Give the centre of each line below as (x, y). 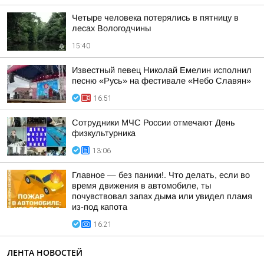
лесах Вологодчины (111, 28)
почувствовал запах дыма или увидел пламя (162, 196)
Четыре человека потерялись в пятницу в (155, 18)
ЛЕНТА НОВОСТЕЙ (45, 253)
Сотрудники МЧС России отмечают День (154, 123)
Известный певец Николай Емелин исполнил (162, 70)
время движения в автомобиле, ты (141, 186)
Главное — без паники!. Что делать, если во (161, 175)
